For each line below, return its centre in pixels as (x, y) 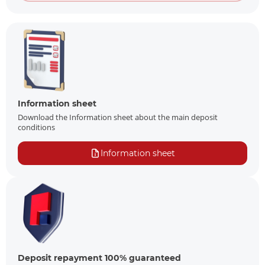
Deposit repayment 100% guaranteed (99, 258)
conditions (36, 127)
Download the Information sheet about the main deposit (118, 117)
